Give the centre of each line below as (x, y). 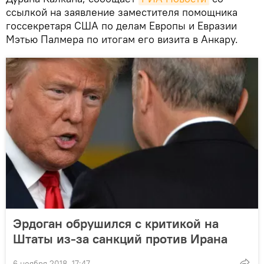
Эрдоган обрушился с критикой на (116, 223)
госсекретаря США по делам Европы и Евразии (121, 25)
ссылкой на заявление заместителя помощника (122, 12)
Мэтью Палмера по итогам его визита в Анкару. (122, 39)
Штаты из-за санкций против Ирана (120, 238)
